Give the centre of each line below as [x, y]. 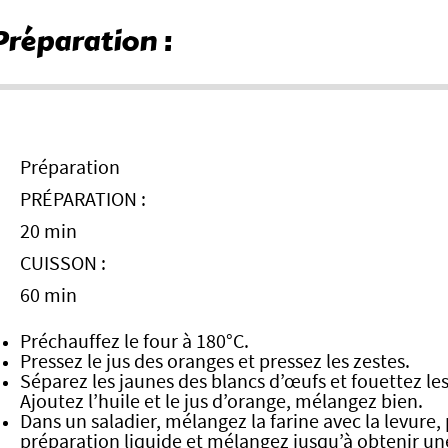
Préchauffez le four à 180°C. [134, 342]
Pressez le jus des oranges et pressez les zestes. [215, 362]
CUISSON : [63, 264]
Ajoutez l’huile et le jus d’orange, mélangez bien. [221, 402]
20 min [48, 232]
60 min [48, 296]
